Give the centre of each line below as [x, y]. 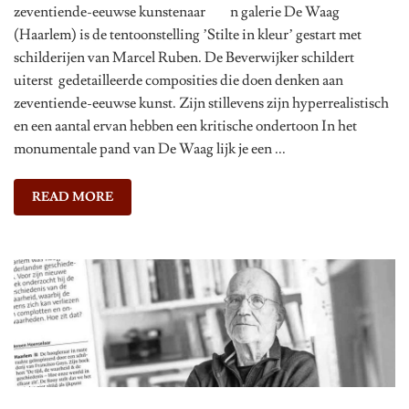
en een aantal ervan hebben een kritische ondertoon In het [185, 126]
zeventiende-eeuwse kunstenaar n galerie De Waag [177, 12]
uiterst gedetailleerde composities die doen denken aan [178, 81]
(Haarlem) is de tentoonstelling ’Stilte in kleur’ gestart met [188, 35]
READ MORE [73, 198]
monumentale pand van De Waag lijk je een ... [150, 149]
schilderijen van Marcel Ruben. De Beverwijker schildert [184, 58]
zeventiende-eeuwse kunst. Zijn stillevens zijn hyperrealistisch [201, 104]
